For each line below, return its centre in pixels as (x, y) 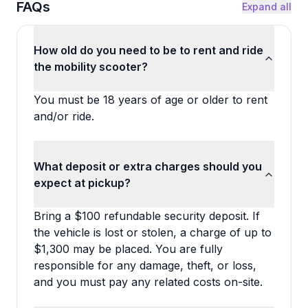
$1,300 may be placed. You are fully (128, 249)
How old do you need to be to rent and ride (148, 50)
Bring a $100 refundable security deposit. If (147, 216)
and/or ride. (64, 116)
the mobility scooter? (91, 67)
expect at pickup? (82, 183)
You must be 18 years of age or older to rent (151, 100)
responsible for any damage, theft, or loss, (145, 265)
